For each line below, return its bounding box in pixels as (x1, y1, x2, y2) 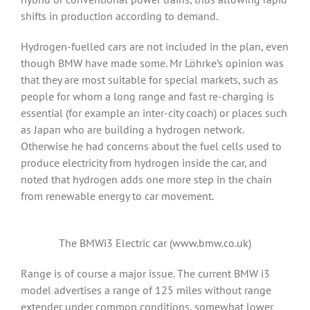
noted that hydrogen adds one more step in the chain (21, 172, 272, 186)
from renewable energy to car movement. (21, 189, 214, 203)
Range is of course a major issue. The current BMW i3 (21, 266, 270, 280)
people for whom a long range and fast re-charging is (21, 89, 274, 103)
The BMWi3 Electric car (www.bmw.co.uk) (59, 236, 251, 250)
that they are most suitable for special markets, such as (21, 73, 278, 86)
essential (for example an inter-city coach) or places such (21, 106, 287, 120)
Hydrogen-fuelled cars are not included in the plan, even (21, 39, 289, 53)
